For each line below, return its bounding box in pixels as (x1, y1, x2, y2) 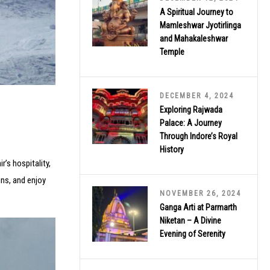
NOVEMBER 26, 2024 (160, 189, 241, 198)
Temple (160, 46, 184, 57)
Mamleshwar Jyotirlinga (160, 20, 241, 30)
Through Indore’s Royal (160, 131, 237, 141)
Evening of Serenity (160, 228, 225, 239)
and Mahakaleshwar (160, 33, 228, 43)
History (160, 144, 184, 154)
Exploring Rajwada (160, 104, 222, 115)
